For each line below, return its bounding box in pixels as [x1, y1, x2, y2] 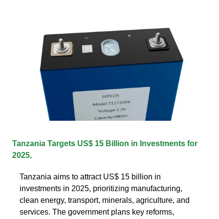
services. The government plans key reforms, [20, 207, 174, 216]
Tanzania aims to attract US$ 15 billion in [20, 172, 161, 181]
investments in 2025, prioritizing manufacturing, [20, 184, 182, 193]
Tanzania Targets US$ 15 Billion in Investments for [12, 139, 197, 148]
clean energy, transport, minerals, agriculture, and [20, 196, 190, 204]
